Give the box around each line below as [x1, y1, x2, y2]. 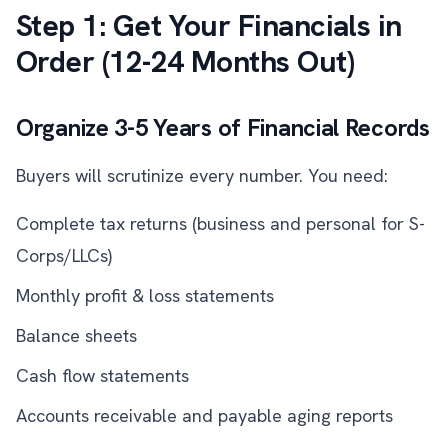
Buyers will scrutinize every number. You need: [16, 164, 388, 187]
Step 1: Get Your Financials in [16, 6, 402, 45]
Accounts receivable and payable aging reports [16, 404, 393, 427]
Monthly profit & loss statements [16, 284, 274, 307]
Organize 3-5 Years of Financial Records [16, 112, 430, 143]
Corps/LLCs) [16, 244, 112, 267]
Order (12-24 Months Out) [16, 42, 355, 81]
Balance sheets [16, 324, 137, 347]
